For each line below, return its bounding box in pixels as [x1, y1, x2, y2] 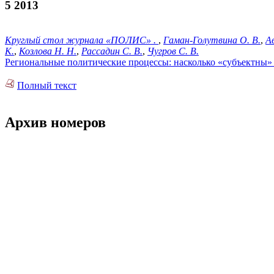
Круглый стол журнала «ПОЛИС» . [5, 35, 158, 46]
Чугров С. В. [147, 46, 199, 57]
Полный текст [17, 80, 76, 91]
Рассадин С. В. [81, 46, 143, 57]
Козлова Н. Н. [19, 46, 76, 57]
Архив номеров [5, 114, 106, 131]
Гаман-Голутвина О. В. [163, 35, 261, 46]
